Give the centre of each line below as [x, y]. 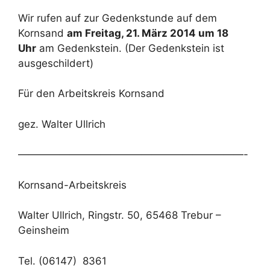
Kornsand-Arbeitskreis [72, 185]
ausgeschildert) [56, 63]
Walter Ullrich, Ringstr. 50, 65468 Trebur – [120, 215]
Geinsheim [44, 230]
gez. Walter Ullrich [62, 124]
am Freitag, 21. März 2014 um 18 [148, 33]
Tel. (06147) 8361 [62, 261]
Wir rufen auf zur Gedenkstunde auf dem [118, 18]
